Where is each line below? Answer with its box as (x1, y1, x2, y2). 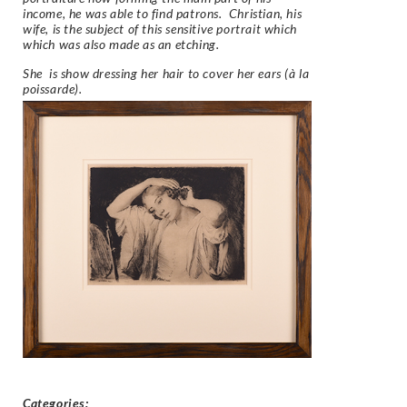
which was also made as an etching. (23, 36, 220, 53)
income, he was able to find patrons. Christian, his (23, 5, 303, 22)
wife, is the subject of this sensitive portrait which (23, 21, 297, 37)
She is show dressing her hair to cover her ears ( (23, 65, 290, 81)
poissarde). (23, 80, 83, 96)
